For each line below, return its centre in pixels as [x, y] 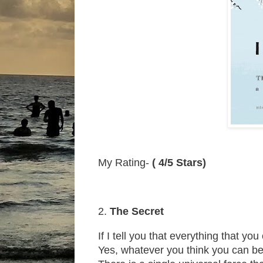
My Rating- [125, 163]
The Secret [138, 212]
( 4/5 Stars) [179, 163]
